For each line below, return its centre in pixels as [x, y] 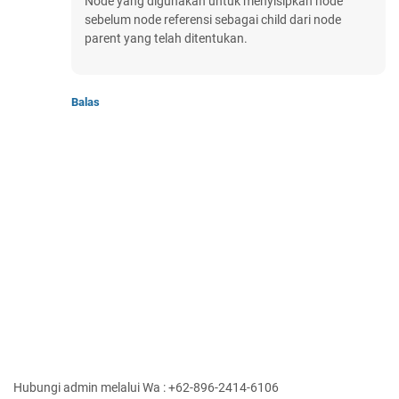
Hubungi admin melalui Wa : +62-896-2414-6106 [146, 388]
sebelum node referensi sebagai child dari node [213, 20]
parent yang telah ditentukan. [166, 39]
